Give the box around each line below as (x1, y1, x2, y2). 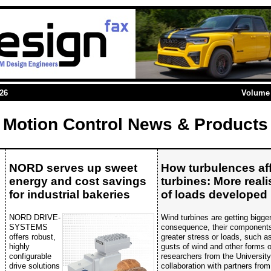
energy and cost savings (9, 174, 146, 188)
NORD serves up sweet (9, 161, 137, 174)
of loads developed (161, 188, 267, 201)
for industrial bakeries (9, 188, 130, 201)
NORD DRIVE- (9, 212, 60, 222)
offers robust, (9, 232, 56, 241)
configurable (9, 251, 51, 261)
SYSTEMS (9, 222, 48, 232)
